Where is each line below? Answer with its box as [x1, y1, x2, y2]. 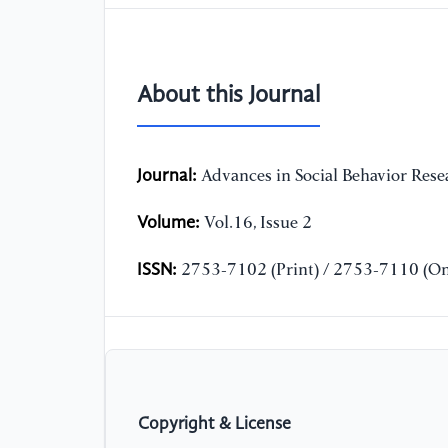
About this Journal [137, 84, 320, 109]
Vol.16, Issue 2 [200, 215, 312, 233]
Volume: [137, 214, 200, 233]
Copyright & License [138, 415, 291, 433]
